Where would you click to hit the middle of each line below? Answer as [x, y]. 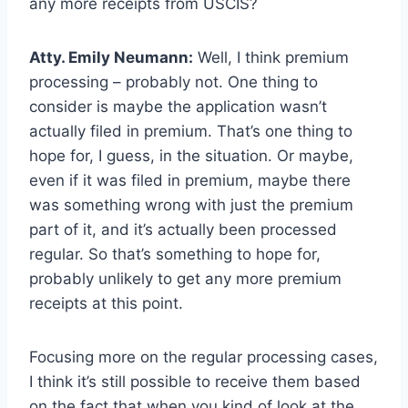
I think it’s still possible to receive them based [195, 382]
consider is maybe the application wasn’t [178, 107]
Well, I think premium [271, 58]
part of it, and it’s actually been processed [183, 230]
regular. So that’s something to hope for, [175, 255]
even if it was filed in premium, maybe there [190, 181]
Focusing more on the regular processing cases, [204, 357]
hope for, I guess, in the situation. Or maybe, [191, 156]
